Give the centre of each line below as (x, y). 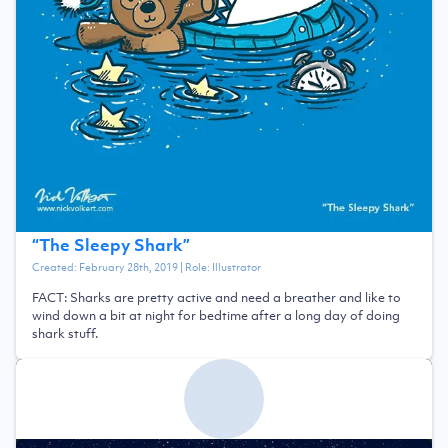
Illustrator (236, 266)
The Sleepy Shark (111, 244)
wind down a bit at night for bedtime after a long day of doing (216, 315)
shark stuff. (65, 333)
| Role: (195, 266)
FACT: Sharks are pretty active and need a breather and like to (216, 297)
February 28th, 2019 (128, 266)
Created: (55, 266)
